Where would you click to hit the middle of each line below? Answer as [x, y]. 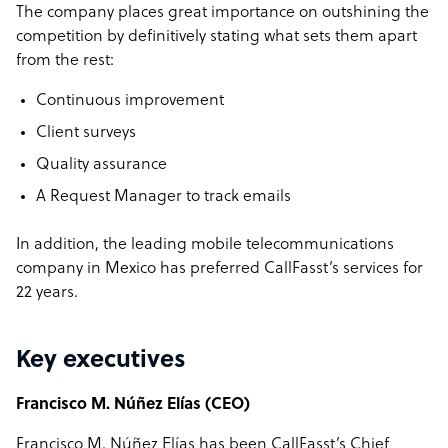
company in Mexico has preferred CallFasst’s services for [219, 269]
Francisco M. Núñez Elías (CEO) [133, 405]
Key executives [101, 361]
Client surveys [86, 133]
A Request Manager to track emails [163, 197]
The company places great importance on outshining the [222, 13]
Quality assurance [101, 165]
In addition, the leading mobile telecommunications [205, 245]
